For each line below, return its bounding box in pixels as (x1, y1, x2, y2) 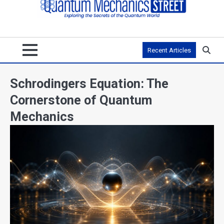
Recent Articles (147, 46, 191, 54)
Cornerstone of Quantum (10, 92, 152, 107)
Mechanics (10, 109, 74, 124)
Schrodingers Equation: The (10, 76, 168, 91)
